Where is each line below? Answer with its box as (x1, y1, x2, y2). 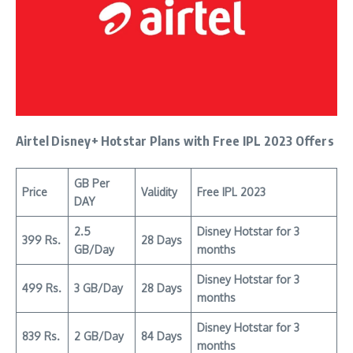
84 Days (141, 329, 182, 343)
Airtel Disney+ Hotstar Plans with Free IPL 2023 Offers (16, 132, 334, 149)
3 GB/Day (74, 281, 123, 295)
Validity (141, 184, 177, 199)
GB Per (74, 176, 110, 190)
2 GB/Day (74, 329, 124, 343)
